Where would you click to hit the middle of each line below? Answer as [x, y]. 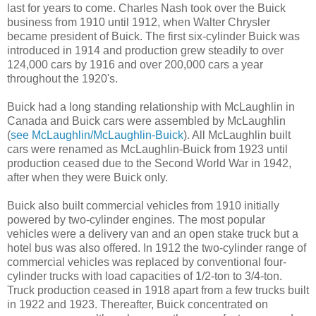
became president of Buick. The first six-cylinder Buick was [153, 36]
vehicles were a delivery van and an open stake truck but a [153, 233]
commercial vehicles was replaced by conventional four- [147, 262]
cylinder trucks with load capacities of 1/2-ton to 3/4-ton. [145, 276]
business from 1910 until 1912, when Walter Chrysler [139, 22]
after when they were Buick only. [90, 177]
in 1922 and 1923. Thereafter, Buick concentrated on [138, 304]
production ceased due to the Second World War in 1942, [149, 163]
